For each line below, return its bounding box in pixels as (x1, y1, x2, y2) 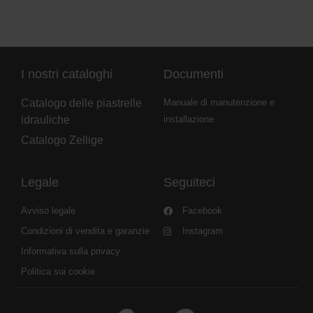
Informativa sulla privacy (21, 246, 120, 257)
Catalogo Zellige (21, 133, 103, 147)
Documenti (163, 67, 224, 82)
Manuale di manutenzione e (163, 97, 275, 108)
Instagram (182, 226, 224, 237)
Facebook (182, 205, 223, 217)
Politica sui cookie (21, 266, 95, 277)
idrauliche (21, 113, 70, 126)
